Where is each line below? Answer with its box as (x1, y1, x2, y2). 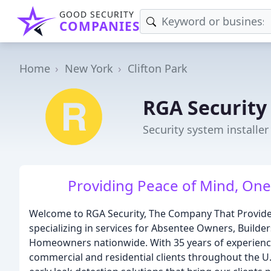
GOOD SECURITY (59, 8, 134, 20)
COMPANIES (59, 18, 140, 34)
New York (65, 61, 113, 76)
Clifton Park (128, 61, 188, 76)
